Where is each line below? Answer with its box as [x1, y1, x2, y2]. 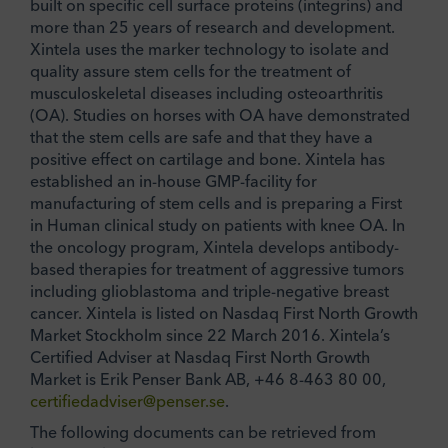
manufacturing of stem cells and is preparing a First [30, 192, 402, 213]
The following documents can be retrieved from [30, 422, 376, 443]
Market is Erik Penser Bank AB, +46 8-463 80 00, [30, 368, 386, 389]
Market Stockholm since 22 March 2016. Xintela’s [30, 324, 390, 345]
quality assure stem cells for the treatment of [30, 60, 351, 81]
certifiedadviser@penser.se [30, 390, 225, 411]
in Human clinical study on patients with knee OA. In [30, 214, 405, 235]
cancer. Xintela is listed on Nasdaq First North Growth [30, 302, 418, 323]
